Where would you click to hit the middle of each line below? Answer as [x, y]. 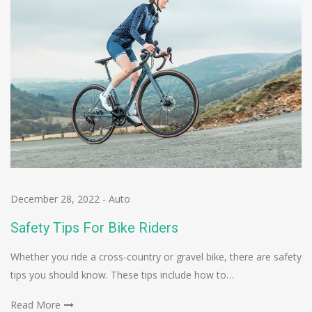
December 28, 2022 [55, 199]
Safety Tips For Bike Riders [94, 228]
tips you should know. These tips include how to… [122, 275]
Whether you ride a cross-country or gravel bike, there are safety [156, 257]
